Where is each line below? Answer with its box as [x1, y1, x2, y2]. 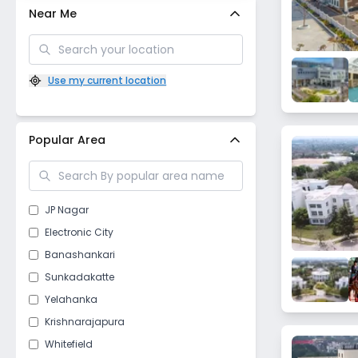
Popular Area [29, 131, 106, 148]
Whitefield [45, 336, 93, 351]
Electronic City [45, 225, 114, 239]
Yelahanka [45, 292, 98, 306]
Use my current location [48, 73, 167, 87]
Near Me [29, 5, 78, 22]
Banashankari [45, 247, 116, 261]
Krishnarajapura [45, 314, 125, 328]
